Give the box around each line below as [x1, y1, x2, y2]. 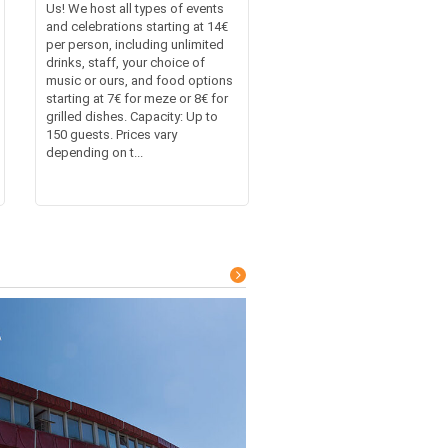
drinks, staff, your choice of [45, 54, 205, 70]
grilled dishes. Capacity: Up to [45, 108, 218, 124]
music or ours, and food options [45, 72, 233, 88]
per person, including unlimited [45, 36, 224, 52]
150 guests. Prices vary [45, 126, 177, 142]
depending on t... [45, 144, 143, 160]
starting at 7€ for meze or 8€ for [45, 90, 228, 106]
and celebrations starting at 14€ [45, 18, 228, 34]
